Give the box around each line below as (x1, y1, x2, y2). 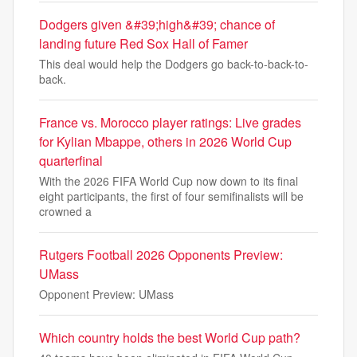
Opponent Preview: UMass (39, 286, 174, 302)
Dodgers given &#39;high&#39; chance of (39, 15, 275, 33)
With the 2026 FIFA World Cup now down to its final (39, 173, 298, 189)
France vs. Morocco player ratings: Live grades (39, 113, 301, 131)
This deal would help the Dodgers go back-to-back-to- (39, 56, 308, 72)
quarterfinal (39, 151, 103, 170)
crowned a (39, 203, 92, 219)
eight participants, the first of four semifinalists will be (39, 188, 304, 204)
